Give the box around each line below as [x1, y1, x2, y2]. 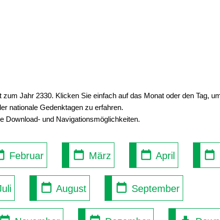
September [128, 183, 180, 194]
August [53, 183, 86, 194]
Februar [6, 150, 44, 161]
